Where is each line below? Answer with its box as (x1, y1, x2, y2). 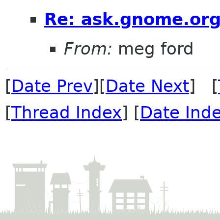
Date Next (106, 76, 189, 96)
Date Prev (11, 76, 93, 96)
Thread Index (11, 102, 122, 122)
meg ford (112, 38, 194, 58)
